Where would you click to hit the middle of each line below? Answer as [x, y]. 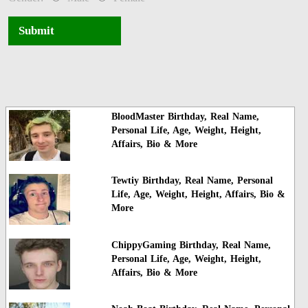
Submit [37, 30]
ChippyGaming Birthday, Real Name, [191, 245]
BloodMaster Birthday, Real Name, [185, 116]
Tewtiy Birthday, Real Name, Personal [192, 181]
